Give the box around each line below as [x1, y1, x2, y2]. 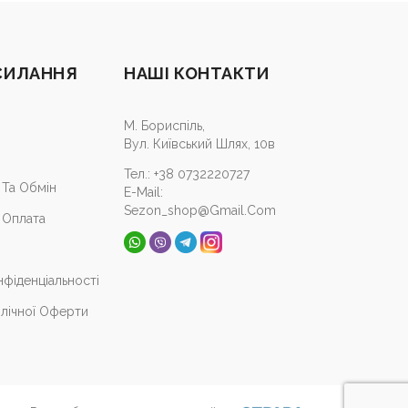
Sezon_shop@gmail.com [124, 203, 277, 218]
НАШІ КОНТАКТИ [124, 64, 270, 83]
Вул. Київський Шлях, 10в [124, 137, 276, 151]
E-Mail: [124, 185, 164, 199]
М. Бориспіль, [124, 118, 206, 133]
